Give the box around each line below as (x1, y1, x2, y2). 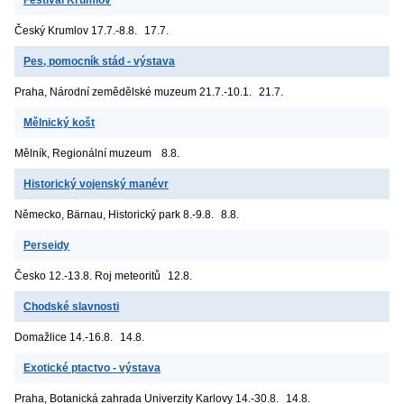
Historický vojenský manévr (23, 177, 169, 190)
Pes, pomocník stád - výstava (23, 54, 175, 68)
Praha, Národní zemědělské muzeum (14, 85, 197, 98)
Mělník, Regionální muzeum (14, 146, 151, 160)
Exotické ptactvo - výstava (23, 361, 161, 374)
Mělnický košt (23, 115, 95, 129)
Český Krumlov (14, 23, 88, 37)
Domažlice (14, 330, 67, 344)
